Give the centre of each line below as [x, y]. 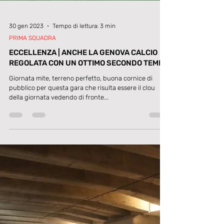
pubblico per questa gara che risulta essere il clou [82, 188]
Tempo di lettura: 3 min [84, 126]
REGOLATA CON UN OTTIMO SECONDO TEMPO [89, 163]
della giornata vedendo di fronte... [59, 197]
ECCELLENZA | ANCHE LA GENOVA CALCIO [83, 152]
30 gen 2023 [26, 126]
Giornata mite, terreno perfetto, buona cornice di [81, 178]
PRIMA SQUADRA [32, 138]
